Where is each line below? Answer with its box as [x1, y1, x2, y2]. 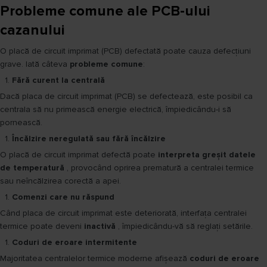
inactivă [84, 221, 116, 232]
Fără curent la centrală [12, 75, 105, 86]
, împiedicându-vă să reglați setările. [116, 221, 253, 232]
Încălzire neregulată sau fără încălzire [12, 133, 166, 144]
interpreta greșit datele [158, 150, 256, 160]
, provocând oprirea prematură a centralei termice [64, 163, 254, 173]
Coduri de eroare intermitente [12, 237, 137, 248]
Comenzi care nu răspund [12, 192, 114, 203]
